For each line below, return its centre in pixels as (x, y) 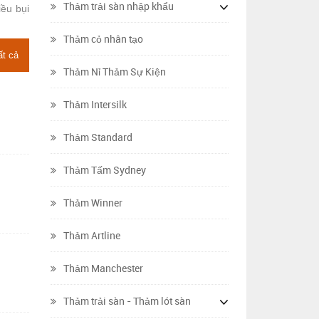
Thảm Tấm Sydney (105, 170)
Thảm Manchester (103, 268)
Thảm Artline (92, 236)
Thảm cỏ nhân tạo (103, 39)
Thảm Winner (93, 203)
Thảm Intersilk (95, 105)
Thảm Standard (98, 137)
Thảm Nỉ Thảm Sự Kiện (115, 72)
